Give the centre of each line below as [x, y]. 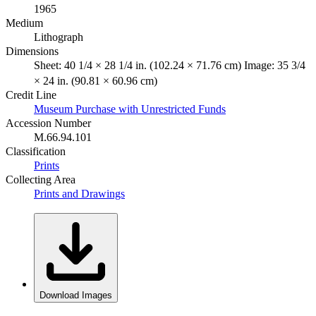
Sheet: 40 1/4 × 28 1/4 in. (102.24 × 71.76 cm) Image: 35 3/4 [170, 65]
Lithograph [59, 37]
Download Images [76, 295]
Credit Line [31, 95]
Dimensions [32, 51]
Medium [24, 23]
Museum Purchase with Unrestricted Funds [130, 109]
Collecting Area [41, 179]
